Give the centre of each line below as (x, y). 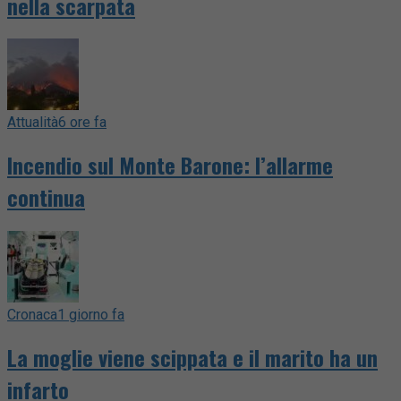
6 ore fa (82, 123)
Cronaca (32, 315)
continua (46, 197)
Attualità (33, 123)
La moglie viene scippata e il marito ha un (192, 358)
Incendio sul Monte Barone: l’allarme (170, 165)
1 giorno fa (91, 315)
